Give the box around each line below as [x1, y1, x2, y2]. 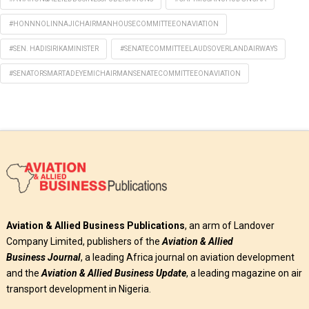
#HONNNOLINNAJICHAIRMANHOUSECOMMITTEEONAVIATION [8, 20, 219, 28]
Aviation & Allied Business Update [41, 267, 186, 279]
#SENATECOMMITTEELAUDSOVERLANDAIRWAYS [119, 44, 277, 52]
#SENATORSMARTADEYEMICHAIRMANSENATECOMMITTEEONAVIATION [8, 69, 241, 77]
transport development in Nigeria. [6, 283, 151, 295]
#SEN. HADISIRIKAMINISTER [8, 44, 99, 52]
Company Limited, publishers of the [6, 235, 162, 247]
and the [6, 267, 41, 279]
